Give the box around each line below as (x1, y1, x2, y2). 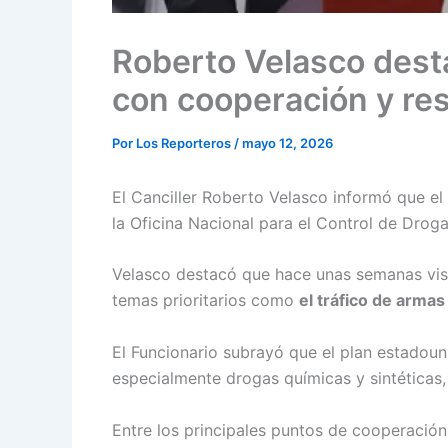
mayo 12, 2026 (242, 134, 333, 151)
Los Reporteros (136, 134, 234, 151)
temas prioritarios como (112, 290, 299, 311)
